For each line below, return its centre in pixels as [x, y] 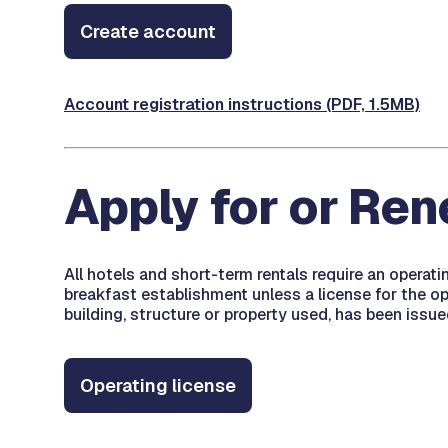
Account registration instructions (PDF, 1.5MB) [242, 104]
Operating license [158, 385]
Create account [148, 31]
